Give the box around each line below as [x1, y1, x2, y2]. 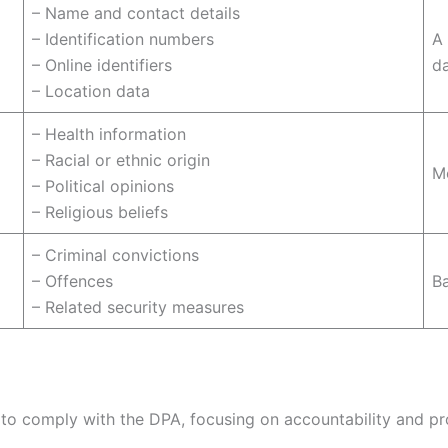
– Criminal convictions [32, 244, 199, 265]
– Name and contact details [32, 2, 240, 23]
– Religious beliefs [32, 201, 168, 222]
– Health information [32, 123, 186, 144]
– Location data [32, 80, 150, 101]
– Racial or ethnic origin [32, 149, 210, 170]
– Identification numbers [32, 28, 214, 49]
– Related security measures [32, 296, 244, 317]
